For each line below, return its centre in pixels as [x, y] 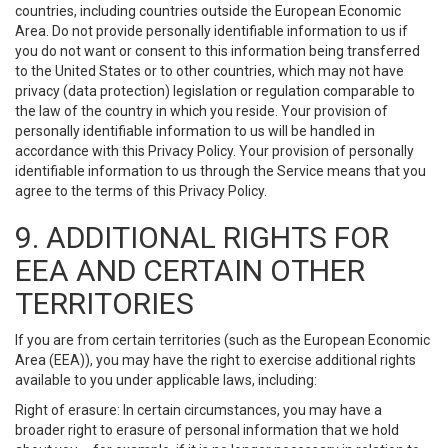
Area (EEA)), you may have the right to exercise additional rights [215, 360]
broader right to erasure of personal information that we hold [207, 430]
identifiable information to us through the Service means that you [220, 171]
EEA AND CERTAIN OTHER [190, 270]
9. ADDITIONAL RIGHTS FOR [202, 237]
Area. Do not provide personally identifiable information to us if [211, 31]
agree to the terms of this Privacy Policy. [141, 191]
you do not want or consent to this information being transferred [217, 51]
